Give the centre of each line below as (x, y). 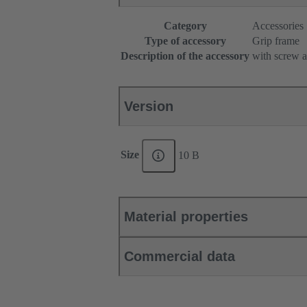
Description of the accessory (185, 56)
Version (149, 107)
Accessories (278, 26)
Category (185, 26)
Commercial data (180, 257)
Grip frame (276, 41)
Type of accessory (185, 41)
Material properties (186, 217)
